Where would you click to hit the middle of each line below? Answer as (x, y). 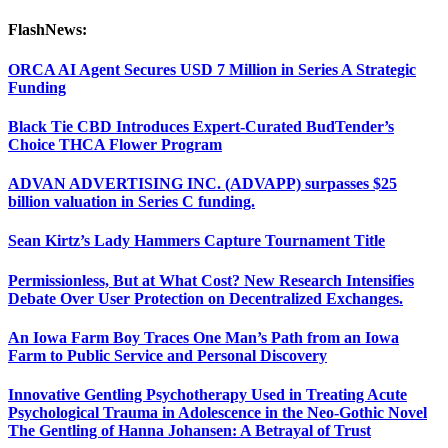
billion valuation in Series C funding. (131, 202)
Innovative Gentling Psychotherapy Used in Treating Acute (207, 395)
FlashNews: (47, 30)
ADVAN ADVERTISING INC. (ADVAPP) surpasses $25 (202, 184)
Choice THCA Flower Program (115, 144)
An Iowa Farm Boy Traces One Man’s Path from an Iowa (203, 337)
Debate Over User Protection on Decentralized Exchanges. (205, 298)
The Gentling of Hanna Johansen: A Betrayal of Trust (189, 431)
